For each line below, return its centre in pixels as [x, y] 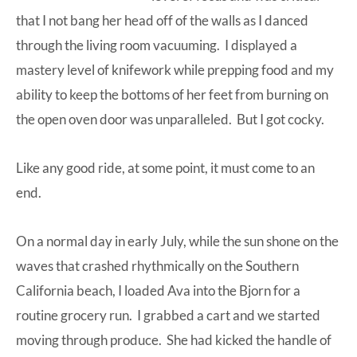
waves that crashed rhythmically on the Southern [157, 265]
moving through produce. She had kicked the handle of [174, 339]
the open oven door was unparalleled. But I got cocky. [170, 119]
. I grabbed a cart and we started [225, 315]
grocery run [95, 315]
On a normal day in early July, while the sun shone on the [177, 241]
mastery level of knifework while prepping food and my [175, 69]
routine [38, 315]
